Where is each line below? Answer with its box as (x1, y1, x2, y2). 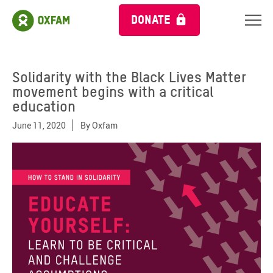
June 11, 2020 (12, 119, 66, 131)
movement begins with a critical (12, 83, 213, 101)
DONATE (131, 12, 171, 27)
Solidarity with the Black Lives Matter (12, 68, 246, 86)
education (12, 97, 76, 115)
